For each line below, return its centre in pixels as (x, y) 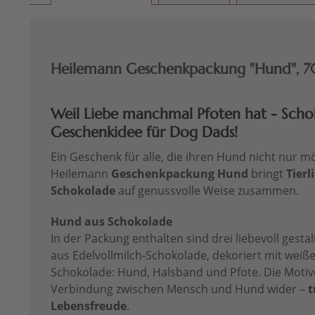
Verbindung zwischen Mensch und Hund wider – (179, 289)
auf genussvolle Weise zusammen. (207, 191)
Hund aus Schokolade (111, 222)
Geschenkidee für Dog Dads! (144, 133)
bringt (267, 174)
